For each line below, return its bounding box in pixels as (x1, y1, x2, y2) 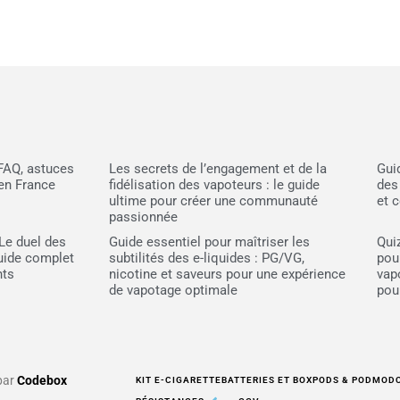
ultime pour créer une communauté (109, 193, 319, 210)
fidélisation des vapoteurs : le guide (109, 177, 321, 194)
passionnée (109, 209, 179, 226)
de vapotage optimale (109, 282, 238, 299)
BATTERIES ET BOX (221, 375, 312, 386)
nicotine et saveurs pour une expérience (109, 266, 346, 283)
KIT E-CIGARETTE (136, 375, 221, 386)
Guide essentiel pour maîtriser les (109, 234, 311, 251)
